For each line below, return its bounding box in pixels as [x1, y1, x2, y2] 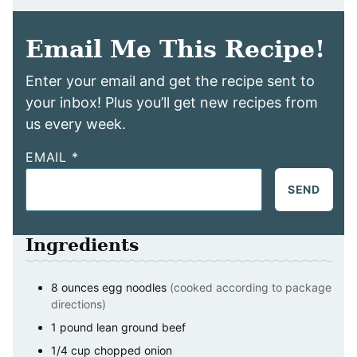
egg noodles [102, 280, 167, 295]
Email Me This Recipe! [25, 35, 325, 64]
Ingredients [25, 234, 139, 256]
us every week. [25, 116, 126, 133]
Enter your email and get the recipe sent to [25, 73, 315, 90]
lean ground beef [96, 320, 186, 335]
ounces [61, 280, 99, 295]
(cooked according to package [170, 280, 331, 295]
